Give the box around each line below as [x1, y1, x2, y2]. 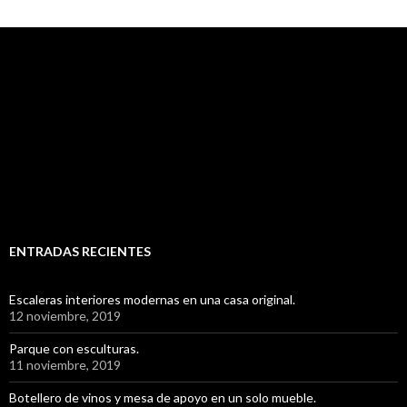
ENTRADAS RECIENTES [9, 243, 151, 260]
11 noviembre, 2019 [9, 357, 121, 373]
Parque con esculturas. [9, 341, 139, 357]
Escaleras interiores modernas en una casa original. [9, 292, 295, 308]
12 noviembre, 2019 [9, 308, 121, 324]
